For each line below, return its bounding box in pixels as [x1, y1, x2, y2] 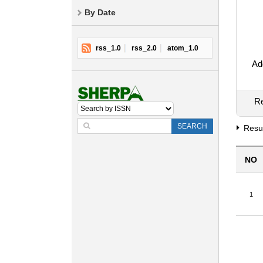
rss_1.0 [96, 44, 121, 52]
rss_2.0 [131, 44, 157, 52]
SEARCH [177, 122, 207, 130]
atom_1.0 [167, 44, 198, 52]
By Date [85, 8, 116, 17]
